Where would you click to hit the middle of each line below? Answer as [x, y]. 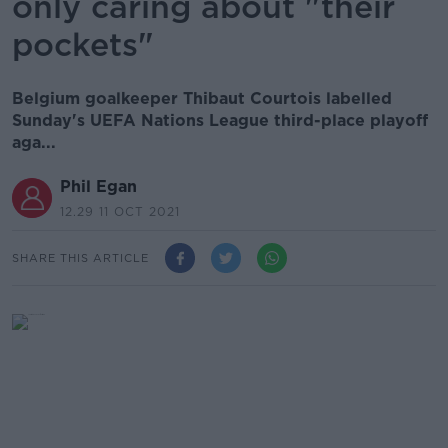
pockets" [83, 44]
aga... [34, 142]
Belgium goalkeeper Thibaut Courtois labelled [202, 98]
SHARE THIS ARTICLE [80, 257]
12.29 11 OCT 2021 [120, 211]
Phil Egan [98, 186]
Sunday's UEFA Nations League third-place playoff [220, 120]
